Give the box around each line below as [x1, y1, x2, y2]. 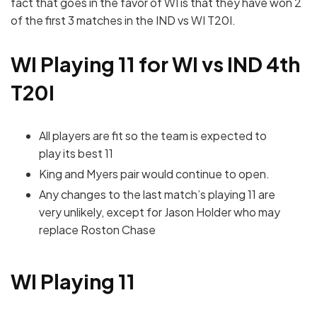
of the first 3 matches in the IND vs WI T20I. [11, 13, 236, 28]
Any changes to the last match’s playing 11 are [39, 186, 275, 202]
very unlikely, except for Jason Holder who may [39, 204, 280, 219]
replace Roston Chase [39, 221, 156, 237]
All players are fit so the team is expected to [39, 127, 267, 143]
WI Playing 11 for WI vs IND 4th [11, 51, 300, 77]
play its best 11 [39, 145, 113, 161]
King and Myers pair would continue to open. [39, 166, 270, 181]
